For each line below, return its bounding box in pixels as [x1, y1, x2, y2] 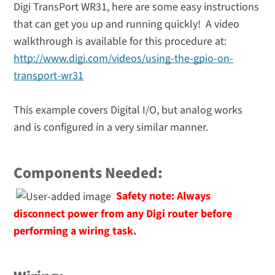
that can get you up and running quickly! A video [14, 17, 240, 33]
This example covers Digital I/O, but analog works [14, 103, 243, 118]
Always [177, 188, 211, 204]
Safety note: [116, 188, 177, 204]
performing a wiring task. [14, 223, 137, 239]
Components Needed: [14, 162, 163, 185]
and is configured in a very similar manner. [14, 120, 209, 136]
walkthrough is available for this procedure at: [14, 34, 227, 50]
